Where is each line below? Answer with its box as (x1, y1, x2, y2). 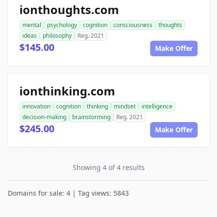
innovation (22, 102, 50, 110)
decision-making (22, 113, 66, 121)
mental (22, 21, 41, 29)
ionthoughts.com (19, 1, 119, 17)
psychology (47, 21, 77, 29)
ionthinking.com (19, 83, 115, 99)
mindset (114, 102, 136, 110)
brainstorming (72, 113, 110, 121)
